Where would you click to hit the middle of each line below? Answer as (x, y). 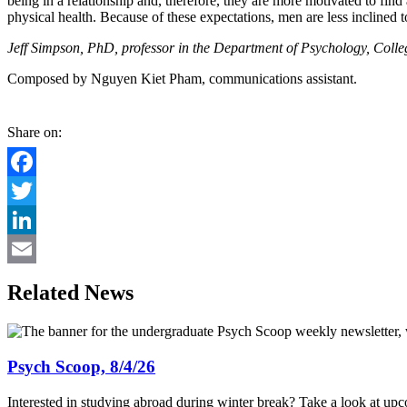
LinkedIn (34, 248)
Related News (70, 293)
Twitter (28, 219)
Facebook (35, 190)
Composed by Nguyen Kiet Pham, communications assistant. (182, 78)
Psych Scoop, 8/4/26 (81, 367)
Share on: (35, 132)
